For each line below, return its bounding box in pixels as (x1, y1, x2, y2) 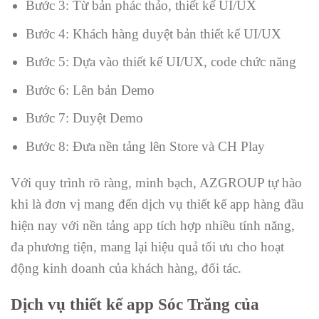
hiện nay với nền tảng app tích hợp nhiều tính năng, (11, 217, 295, 233)
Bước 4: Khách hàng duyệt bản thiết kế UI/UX (25, 26, 281, 41)
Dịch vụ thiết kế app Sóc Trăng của (11, 294, 259, 313)
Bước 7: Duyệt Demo (25, 110, 143, 126)
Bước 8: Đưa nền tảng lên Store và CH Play (25, 138, 265, 154)
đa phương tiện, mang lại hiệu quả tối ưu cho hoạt (11, 239, 284, 254)
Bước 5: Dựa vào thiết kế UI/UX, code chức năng (25, 54, 296, 70)
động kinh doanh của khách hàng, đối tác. (11, 260, 241, 276)
